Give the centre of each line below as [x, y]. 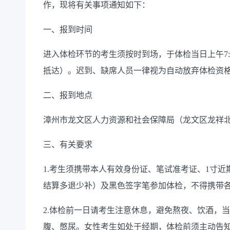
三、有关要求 [68, 145]
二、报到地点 [68, 95]
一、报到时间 [68, 30]
